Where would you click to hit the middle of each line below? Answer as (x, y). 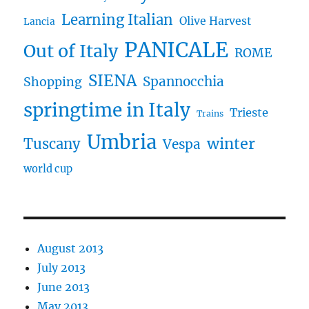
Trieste (249, 112)
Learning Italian (118, 20)
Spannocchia (184, 82)
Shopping (53, 82)
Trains (210, 113)
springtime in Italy (107, 110)
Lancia (40, 22)
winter (231, 144)
